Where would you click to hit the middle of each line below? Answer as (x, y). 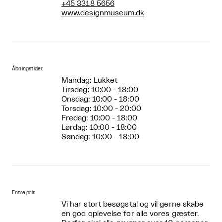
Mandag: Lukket (90, 81)
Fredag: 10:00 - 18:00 (99, 118)
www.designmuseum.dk (103, 13)
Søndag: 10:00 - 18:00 (100, 137)
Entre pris (24, 193)
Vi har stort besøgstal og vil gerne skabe (133, 204)
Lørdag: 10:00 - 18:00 (99, 128)
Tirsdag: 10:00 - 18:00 (100, 90)
